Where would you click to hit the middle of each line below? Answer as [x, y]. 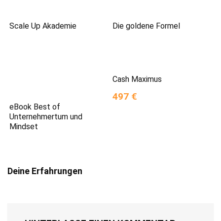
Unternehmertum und [46, 117]
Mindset [24, 127]
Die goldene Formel [147, 26]
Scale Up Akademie [43, 26]
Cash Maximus [137, 79]
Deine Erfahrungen [45, 171]
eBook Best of [35, 107]
